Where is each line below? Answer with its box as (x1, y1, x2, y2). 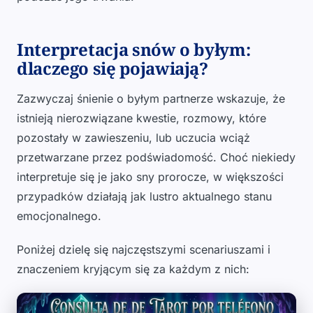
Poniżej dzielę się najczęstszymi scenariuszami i (17, 242, 270, 256)
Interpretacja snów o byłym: (17, 38, 251, 61)
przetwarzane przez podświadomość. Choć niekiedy (17, 150, 296, 164)
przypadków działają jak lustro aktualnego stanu (17, 189, 272, 203)
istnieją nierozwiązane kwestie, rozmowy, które (17, 111, 266, 125)
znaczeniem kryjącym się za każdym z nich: (17, 262, 249, 276)
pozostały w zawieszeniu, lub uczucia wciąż (17, 131, 250, 145)
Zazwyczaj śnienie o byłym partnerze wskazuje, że (17, 92, 285, 105)
